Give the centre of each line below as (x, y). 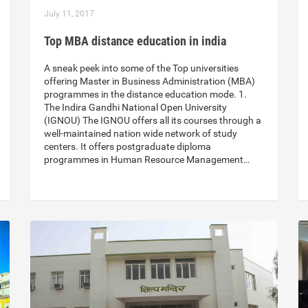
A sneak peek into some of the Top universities (141, 68)
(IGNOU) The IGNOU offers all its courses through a (153, 121)
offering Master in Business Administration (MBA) (150, 81)
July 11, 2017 (69, 14)
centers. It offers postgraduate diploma (128, 147)
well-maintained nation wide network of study (141, 134)
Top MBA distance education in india (135, 41)
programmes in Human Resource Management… (147, 160)
